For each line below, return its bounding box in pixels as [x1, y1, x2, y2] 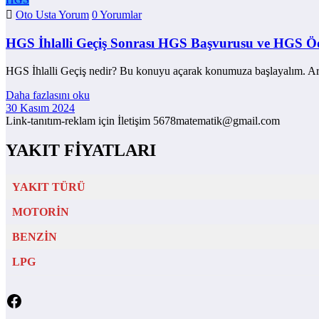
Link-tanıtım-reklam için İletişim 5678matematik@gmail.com [6, 114, 280, 127]
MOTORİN [12, 206, 69, 219]
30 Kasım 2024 [6, 101, 75, 114]
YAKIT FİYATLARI [6, 141, 156, 160]
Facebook [5, 291, 72, 310]
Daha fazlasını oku [6, 88, 90, 101]
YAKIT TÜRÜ [12, 181, 85, 194]
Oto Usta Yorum [16, 9, 89, 21]
